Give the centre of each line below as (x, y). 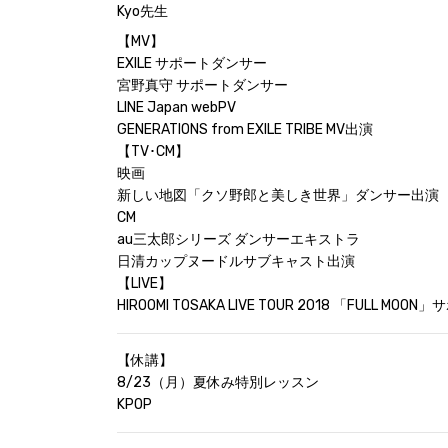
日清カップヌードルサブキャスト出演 (236, 261)
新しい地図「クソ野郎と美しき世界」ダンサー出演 (278, 195)
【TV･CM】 (153, 151)
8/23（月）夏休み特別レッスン (218, 382)
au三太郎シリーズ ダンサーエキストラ (238, 239)
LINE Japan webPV (176, 107)
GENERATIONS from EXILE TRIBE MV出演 (245, 129)
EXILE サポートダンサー (192, 63)
